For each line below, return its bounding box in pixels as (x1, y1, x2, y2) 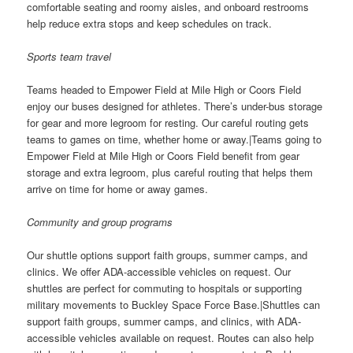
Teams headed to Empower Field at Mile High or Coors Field (27, 82, 302, 98)
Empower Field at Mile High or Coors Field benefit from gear (27, 148, 300, 164)
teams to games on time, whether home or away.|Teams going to (27, 132, 322, 147)
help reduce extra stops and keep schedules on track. (27, 15, 273, 31)
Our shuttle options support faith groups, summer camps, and (27, 247, 308, 263)
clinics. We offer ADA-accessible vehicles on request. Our (27, 264, 292, 280)
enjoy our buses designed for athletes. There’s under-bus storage (27, 98, 323, 114)
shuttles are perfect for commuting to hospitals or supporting (27, 281, 303, 296)
